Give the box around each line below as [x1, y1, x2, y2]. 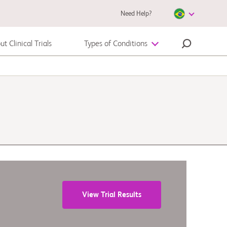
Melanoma [24, 65, 62, 73]
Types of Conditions [84, 40, 147, 48]
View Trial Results [82, 191, 141, 199]
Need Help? [120, 10, 152, 17]
